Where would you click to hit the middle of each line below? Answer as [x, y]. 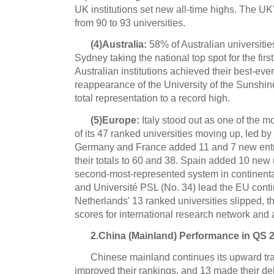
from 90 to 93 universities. [130, 23]
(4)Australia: [119, 44]
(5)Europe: [115, 120]
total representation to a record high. [152, 98]
